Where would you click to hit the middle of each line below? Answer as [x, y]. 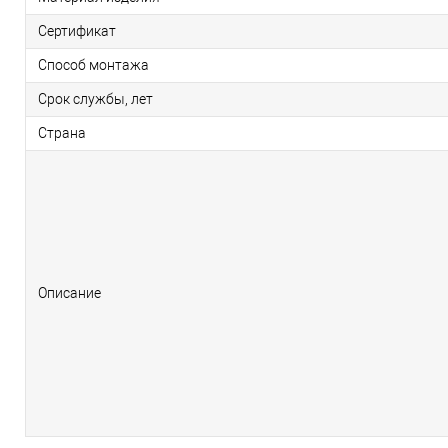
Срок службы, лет [95, 99]
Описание [69, 293]
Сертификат [77, 31]
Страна [62, 133]
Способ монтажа [93, 65]
